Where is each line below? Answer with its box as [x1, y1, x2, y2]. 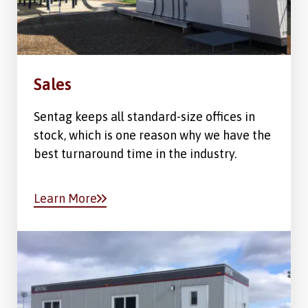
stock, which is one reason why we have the [34, 127, 271, 142]
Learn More [34, 190, 97, 206]
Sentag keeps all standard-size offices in [34, 109, 255, 124]
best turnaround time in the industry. [34, 146, 236, 161]
